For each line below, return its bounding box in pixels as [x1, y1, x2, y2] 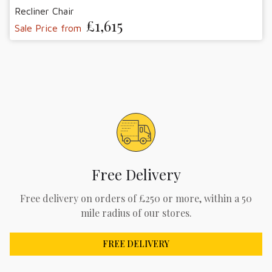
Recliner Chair [15, 5, 74, 16]
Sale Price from [15, 22, 81, 33]
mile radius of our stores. [80, 206, 192, 219]
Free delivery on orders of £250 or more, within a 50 [20, 191, 252, 205]
